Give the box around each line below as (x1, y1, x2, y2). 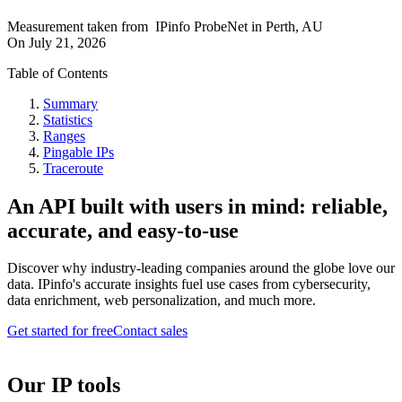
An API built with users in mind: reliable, (7, 194, 388, 218)
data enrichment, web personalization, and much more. (7, 293, 316, 309)
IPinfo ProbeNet (155, 18, 251, 34)
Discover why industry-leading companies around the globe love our (7, 260, 395, 276)
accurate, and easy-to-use (7, 218, 239, 242)
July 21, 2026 (29, 34, 106, 50)
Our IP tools (7, 373, 120, 398)
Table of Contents (7, 65, 108, 81)
